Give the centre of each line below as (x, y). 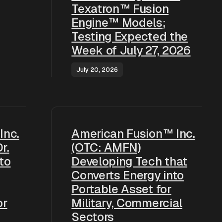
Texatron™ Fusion (120, 9)
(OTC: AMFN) (106, 147)
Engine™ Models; (119, 23)
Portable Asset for (121, 189)
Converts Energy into (128, 175)
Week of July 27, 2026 (131, 50)
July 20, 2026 (97, 70)
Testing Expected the (130, 36)
